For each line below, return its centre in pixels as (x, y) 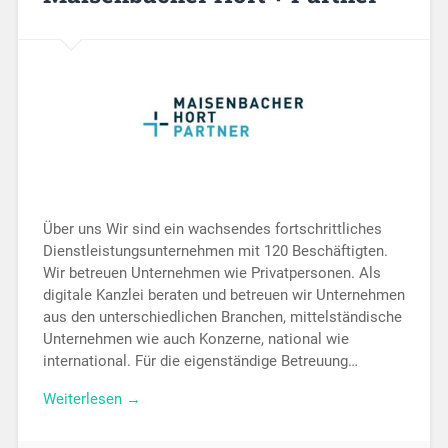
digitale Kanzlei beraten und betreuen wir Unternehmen (223, 294)
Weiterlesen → (91, 399)
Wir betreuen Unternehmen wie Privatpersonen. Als (211, 272)
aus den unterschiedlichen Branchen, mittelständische (222, 316)
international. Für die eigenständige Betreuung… (200, 360)
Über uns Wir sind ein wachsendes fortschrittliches (212, 228)
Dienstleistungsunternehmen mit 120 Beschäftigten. (215, 250)
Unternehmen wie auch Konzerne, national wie (195, 338)
